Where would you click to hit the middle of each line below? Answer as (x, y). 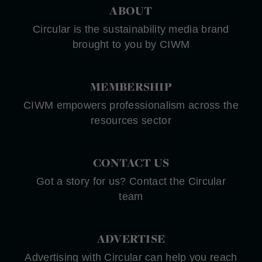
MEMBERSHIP (131, 87)
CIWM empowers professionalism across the (131, 106)
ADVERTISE (131, 239)
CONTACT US (131, 163)
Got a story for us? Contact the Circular (131, 182)
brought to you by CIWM (131, 45)
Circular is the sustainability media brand (131, 30)
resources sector (131, 121)
